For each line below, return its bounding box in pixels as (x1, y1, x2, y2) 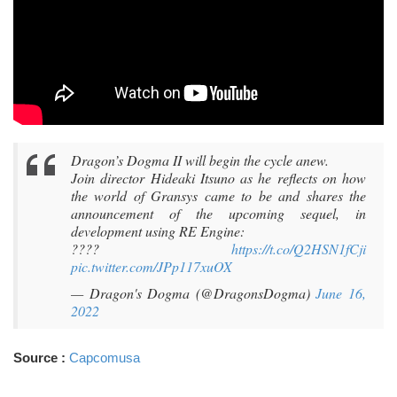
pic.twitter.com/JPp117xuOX (71, 257, 232, 276)
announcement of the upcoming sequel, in (71, 204, 366, 222)
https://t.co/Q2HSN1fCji (231, 239, 366, 258)
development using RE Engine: (71, 222, 245, 240)
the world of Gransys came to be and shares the (71, 186, 366, 205)
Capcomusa (69, 350, 140, 365)
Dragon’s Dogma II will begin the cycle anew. (71, 151, 329, 169)
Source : (13, 350, 66, 365)
